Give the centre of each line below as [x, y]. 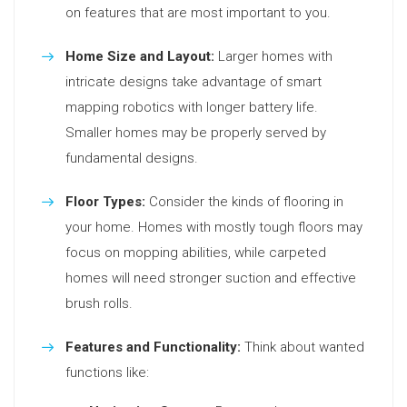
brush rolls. [99, 303]
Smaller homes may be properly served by [196, 133]
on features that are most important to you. [198, 13]
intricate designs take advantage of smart [194, 82]
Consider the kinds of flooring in [244, 202]
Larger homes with [273, 56]
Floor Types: [105, 202]
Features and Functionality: [153, 347]
